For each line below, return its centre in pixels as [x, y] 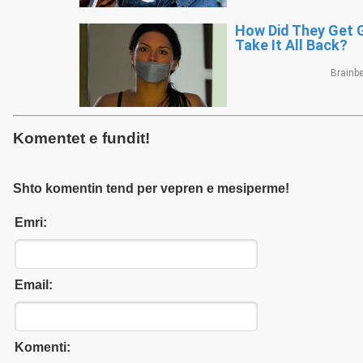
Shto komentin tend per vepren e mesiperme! [151, 188]
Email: [34, 284]
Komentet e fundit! [81, 138]
